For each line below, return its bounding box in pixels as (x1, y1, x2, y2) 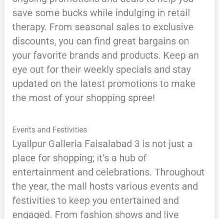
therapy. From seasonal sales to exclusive (12, 21, 194, 33)
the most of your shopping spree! (12, 92, 155, 104)
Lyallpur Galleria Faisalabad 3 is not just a (12, 138, 193, 150)
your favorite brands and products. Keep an (12, 49, 199, 62)
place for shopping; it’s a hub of (12, 152, 147, 164)
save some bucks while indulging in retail (12, 7, 190, 19)
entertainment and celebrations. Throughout (12, 166, 205, 178)
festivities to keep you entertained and (12, 195, 179, 207)
